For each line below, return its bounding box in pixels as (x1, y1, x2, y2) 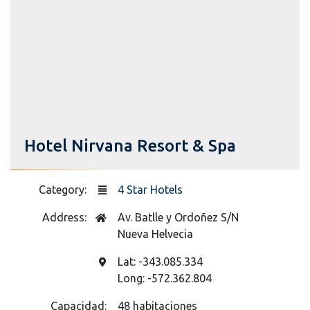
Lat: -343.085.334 (118, 255, 203, 268)
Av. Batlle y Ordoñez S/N (118, 210, 239, 224)
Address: (42, 210, 89, 224)
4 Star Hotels (118, 183, 183, 196)
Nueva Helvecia (118, 227, 193, 240)
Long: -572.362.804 (118, 271, 212, 284)
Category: (39, 183, 89, 196)
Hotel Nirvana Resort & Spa (24, 136, 236, 155)
